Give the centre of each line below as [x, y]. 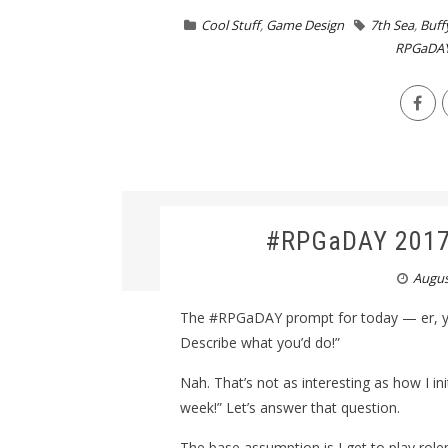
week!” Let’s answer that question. [289, 407]
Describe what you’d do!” [259, 342]
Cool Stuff [230, 25]
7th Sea [392, 25]
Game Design [305, 25]
